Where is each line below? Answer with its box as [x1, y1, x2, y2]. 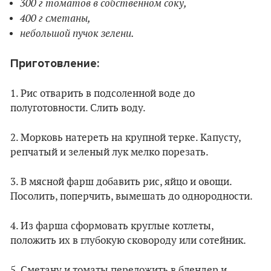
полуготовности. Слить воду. [10, 102, 146, 115]
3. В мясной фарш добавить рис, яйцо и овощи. [10, 176, 232, 189]
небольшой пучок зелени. [20, 27, 134, 41]
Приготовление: [10, 57, 99, 71]
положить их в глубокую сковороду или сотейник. [10, 235, 246, 247]
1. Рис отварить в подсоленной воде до [10, 88, 195, 100]
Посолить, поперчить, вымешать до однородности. [10, 191, 253, 203]
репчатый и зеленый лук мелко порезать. [10, 146, 209, 159]
